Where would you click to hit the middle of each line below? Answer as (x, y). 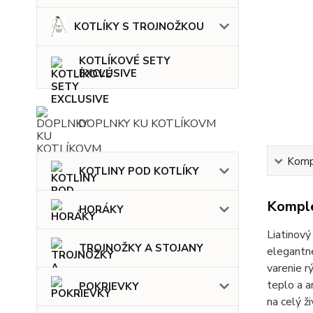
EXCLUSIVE (108, 74)
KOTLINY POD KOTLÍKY (139, 172)
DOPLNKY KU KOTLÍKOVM (147, 124)
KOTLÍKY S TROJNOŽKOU (139, 27)
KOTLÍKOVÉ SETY (125, 61)
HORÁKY (101, 210)
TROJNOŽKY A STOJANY (141, 248)
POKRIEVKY (109, 287)
